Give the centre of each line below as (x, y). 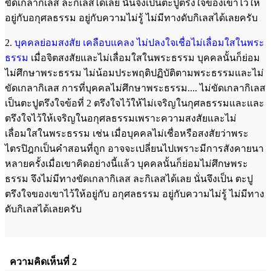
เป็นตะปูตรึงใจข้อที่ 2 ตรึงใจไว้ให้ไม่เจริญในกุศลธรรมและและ (135, 103)
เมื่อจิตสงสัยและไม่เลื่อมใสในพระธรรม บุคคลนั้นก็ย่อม (145, 57)
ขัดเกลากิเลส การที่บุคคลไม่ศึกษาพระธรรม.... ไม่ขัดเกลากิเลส (135, 88)
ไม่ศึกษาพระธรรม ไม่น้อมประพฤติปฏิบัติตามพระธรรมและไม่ (134, 73)
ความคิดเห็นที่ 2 (43, 261)
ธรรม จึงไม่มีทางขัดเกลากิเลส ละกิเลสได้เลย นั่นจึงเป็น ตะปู (129, 178)
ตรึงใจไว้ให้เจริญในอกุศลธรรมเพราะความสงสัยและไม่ (121, 118)
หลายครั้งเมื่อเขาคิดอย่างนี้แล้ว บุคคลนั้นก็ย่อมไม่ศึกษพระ (126, 163)
